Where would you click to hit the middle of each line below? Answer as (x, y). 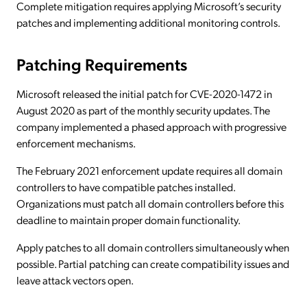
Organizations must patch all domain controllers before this (150, 204)
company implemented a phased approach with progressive (151, 127)
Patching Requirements (102, 64)
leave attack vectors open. (75, 280)
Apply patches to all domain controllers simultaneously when (153, 247)
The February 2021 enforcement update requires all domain (149, 171)
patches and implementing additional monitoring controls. (148, 23)
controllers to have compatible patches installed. (126, 187)
